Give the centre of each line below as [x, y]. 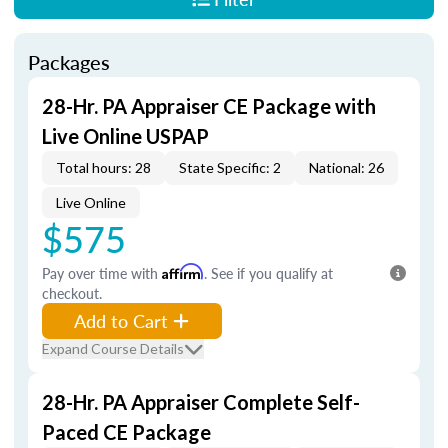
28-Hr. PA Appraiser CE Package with [209, 106]
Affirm [183, 271]
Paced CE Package [126, 432]
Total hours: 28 [103, 167]
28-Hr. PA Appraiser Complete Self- [201, 402]
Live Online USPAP [125, 136]
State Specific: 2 [230, 167]
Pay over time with [102, 273]
